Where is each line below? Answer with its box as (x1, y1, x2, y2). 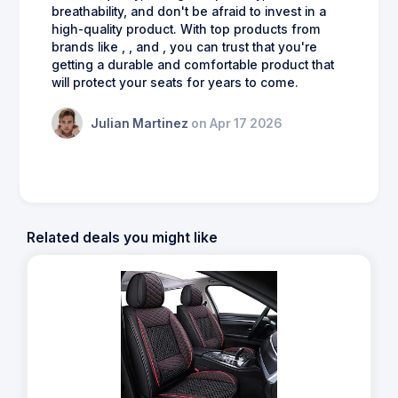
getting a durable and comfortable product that (52, 58, 334, 73)
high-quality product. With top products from (52, 22, 321, 37)
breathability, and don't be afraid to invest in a (52, 4, 326, 20)
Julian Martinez (91, 115, 191, 131)
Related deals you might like (27, 229, 218, 247)
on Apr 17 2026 (191, 115, 282, 131)
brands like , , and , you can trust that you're (52, 40, 317, 55)
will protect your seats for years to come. (52, 76, 298, 91)
